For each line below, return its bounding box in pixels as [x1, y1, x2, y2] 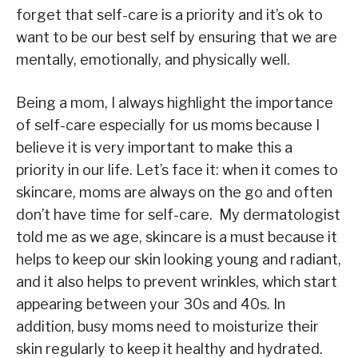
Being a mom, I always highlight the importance [16, 93, 333, 111]
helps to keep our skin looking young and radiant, [16, 250, 341, 268]
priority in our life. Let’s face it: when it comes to [16, 161, 338, 178]
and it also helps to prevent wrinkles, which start [16, 272, 337, 290]
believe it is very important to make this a [16, 138, 292, 156]
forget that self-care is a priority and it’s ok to [16, 6, 323, 23]
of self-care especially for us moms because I [16, 116, 320, 133]
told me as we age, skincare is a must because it [16, 228, 337, 245]
